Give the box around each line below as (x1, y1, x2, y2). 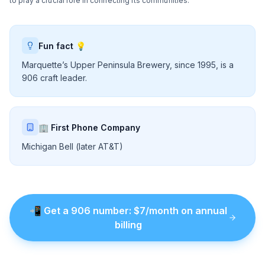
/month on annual (145, 205, 227, 216)
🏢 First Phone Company (38, 122, 140, 132)
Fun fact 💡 (38, 40, 86, 51)
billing (114, 219, 142, 231)
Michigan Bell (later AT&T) (22, 141, 123, 151)
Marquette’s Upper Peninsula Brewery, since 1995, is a (22, 60, 234, 70)
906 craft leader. (22, 73, 87, 83)
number (92, 205, 129, 216)
